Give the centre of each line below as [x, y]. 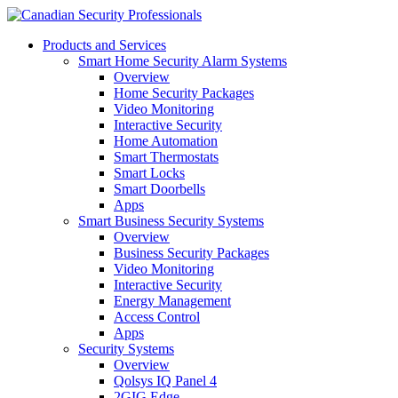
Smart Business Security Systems [171, 221]
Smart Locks [149, 173]
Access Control [157, 317]
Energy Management [172, 301]
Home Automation [166, 141]
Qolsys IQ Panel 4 [165, 381]
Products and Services [104, 45]
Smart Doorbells [159, 189]
